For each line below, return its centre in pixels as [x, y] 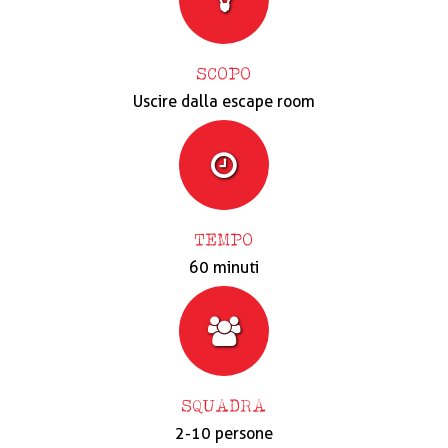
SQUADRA [224, 404]
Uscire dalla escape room [224, 101]
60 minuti [224, 267]
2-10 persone [224, 433]
